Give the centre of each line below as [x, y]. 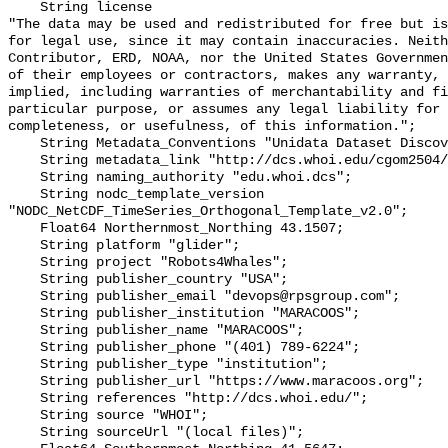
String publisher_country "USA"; [24, 280]
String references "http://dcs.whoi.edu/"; [24, 399]
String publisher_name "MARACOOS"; [24, 331]
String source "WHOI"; [24, 416]
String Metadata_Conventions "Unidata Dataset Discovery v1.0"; [24, 144]
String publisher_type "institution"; [24, 365]
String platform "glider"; [24, 246]
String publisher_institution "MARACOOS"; [24, 314]
